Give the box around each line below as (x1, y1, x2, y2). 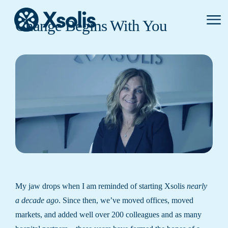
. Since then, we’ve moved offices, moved (59, 195, 193, 205)
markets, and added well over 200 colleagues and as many (15, 210, 202, 219)
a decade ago (15, 195, 59, 205)
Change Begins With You (15, 17, 167, 35)
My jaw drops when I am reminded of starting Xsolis (15, 181, 187, 191)
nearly (187, 181, 207, 191)
